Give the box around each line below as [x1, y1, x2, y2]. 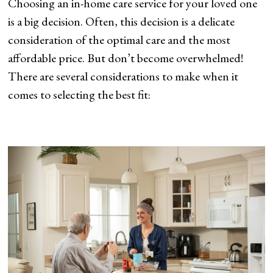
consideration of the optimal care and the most [8, 32, 231, 48]
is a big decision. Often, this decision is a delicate [8, 13, 235, 30]
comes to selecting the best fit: [8, 87, 151, 103]
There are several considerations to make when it [8, 68, 239, 85]
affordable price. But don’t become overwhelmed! [8, 50, 244, 66]
